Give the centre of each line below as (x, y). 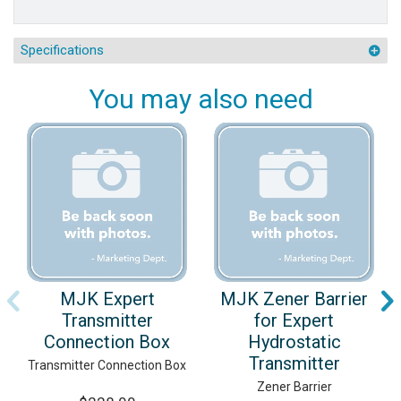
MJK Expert (107, 299)
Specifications (62, 50)
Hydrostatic (294, 342)
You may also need (200, 99)
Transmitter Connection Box (107, 366)
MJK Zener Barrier (294, 299)
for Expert (294, 321)
